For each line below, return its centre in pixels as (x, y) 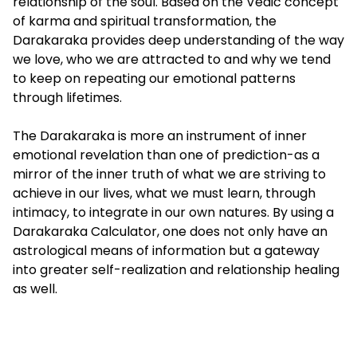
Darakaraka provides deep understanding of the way (178, 41)
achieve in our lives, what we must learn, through (164, 194)
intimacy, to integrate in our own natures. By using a (173, 213)
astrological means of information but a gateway (166, 251)
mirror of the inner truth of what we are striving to (169, 175)
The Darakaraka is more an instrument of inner (160, 136)
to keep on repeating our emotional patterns (154, 79)
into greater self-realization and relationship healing (176, 270)
